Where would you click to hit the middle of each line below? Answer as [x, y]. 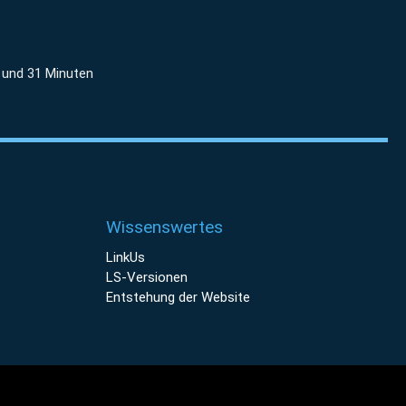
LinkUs [126, 257]
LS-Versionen [147, 277]
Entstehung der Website [178, 297]
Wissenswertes [164, 227]
